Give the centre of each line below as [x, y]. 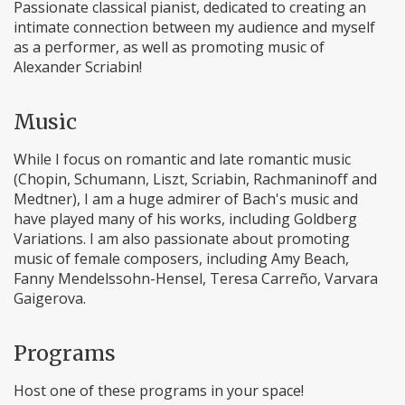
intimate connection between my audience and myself [194, 27]
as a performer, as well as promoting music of [169, 47]
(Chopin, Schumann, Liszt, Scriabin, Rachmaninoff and [195, 179]
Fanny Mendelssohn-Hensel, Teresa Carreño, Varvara [196, 278]
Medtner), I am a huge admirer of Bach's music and [186, 199]
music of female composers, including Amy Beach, [181, 259]
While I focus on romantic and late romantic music [182, 159]
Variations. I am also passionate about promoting [182, 239]
